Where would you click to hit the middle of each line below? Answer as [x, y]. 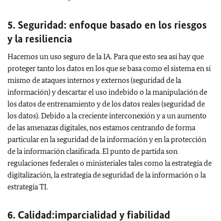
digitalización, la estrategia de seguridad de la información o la [107, 175]
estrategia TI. [28, 186]
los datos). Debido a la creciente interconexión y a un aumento [107, 115]
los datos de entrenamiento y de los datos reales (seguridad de [106, 104]
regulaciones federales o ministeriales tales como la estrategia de [110, 163]
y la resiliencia [41, 38]
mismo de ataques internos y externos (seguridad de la [94, 80]
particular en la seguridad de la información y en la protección [107, 139]
